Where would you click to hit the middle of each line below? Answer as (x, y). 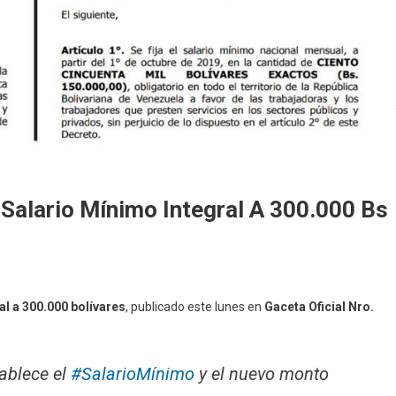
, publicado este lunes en (195, 307)
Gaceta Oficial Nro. (319, 307)
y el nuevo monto (262, 374)
